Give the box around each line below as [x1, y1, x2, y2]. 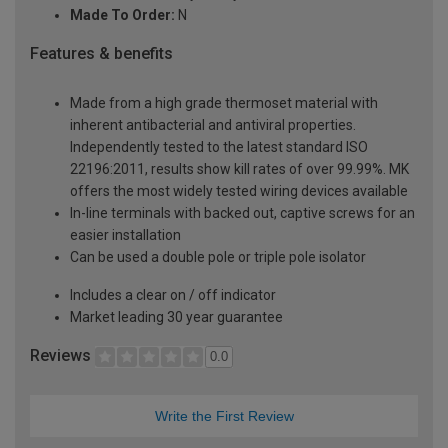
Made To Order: [70, 6, 175, 23]
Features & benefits [30, 43, 173, 63]
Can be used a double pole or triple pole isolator [70, 249, 366, 266]
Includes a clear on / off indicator [70, 287, 276, 304]
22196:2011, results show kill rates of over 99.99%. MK [70, 161, 409, 178]
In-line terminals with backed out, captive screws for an [70, 205, 415, 222]
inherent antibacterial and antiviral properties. [70, 117, 356, 134]
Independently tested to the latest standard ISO [70, 139, 368, 156]
